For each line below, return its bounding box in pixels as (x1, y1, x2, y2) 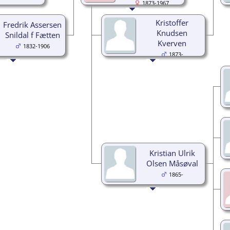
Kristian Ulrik (149, 147, 195, 158)
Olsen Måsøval (146, 158, 198, 168)
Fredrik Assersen (3, 19, 62, 30)
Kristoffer (156, 17, 188, 28)
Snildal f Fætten (5, 29, 60, 40)
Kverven (158, 37, 186, 48)
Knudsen (157, 27, 187, 38)
